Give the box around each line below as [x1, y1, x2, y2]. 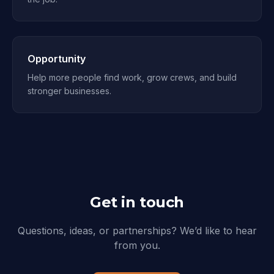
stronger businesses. [28, 86, 111, 96]
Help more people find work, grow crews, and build [28, 72, 237, 83]
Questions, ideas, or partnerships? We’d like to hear [17, 224, 257, 237]
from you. [114, 239, 160, 251]
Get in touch [90, 193, 184, 211]
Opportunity [28, 53, 86, 65]
